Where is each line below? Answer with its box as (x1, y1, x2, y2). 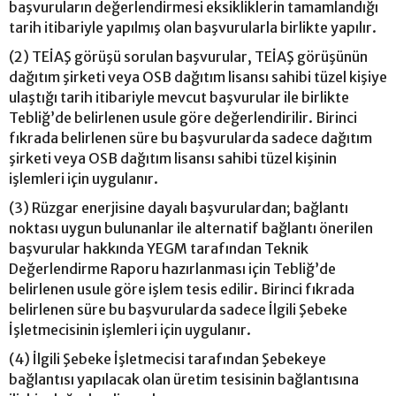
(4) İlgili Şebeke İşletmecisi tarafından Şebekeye (9, 349, 326, 368)
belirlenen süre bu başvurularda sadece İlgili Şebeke (9, 300, 347, 318)
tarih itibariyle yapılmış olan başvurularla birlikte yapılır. (9, 18, 377, 36)
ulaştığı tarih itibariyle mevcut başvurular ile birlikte (9, 88, 349, 106)
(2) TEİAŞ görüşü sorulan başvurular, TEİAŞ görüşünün (9, 47, 368, 65)
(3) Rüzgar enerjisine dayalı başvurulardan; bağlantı (9, 198, 348, 217)
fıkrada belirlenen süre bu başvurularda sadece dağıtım (9, 128, 372, 147)
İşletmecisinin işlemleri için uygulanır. (9, 320, 251, 339)
